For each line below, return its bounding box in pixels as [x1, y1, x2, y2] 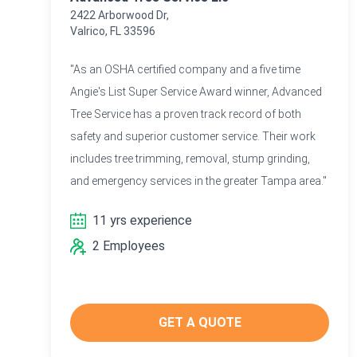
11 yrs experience [92, 212, 192, 228]
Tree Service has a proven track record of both [70, 107, 301, 120]
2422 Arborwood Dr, [70, 8, 169, 22]
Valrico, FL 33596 [70, 24, 155, 37]
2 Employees [92, 237, 165, 253]
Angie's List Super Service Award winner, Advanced [70, 84, 322, 98]
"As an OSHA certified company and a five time [70, 62, 300, 76]
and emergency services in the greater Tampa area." [70, 174, 327, 187]
